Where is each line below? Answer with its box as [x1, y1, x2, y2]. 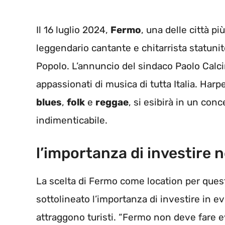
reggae [95, 96, 129, 108]
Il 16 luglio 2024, [36, 24, 110, 36]
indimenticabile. [36, 115, 107, 127]
